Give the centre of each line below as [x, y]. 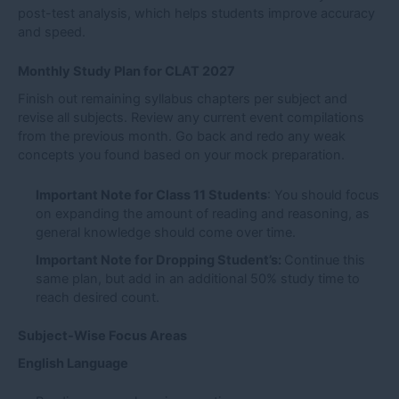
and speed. [52, 32]
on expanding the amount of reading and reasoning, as [203, 213]
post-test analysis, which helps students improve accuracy [196, 13]
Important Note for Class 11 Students [151, 195]
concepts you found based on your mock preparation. [181, 155]
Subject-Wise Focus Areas [102, 335]
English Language [73, 363]
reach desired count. [98, 297]
